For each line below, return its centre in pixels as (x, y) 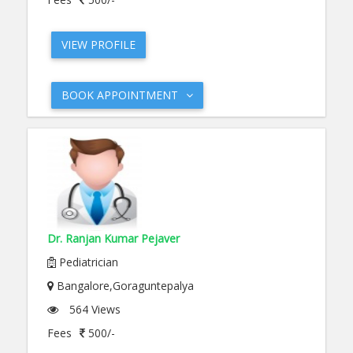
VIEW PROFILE (98, 45)
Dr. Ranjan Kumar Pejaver (113, 238)
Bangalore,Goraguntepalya (124, 286)
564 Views (93, 309)
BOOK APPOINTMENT (120, 95)
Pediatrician (87, 262)
